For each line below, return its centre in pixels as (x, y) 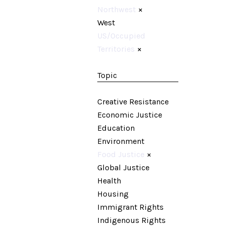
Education (116, 128)
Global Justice (123, 167)
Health (109, 181)
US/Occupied (121, 36)
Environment (121, 141)
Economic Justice (130, 115)
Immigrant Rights (130, 207)
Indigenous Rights (131, 220)
